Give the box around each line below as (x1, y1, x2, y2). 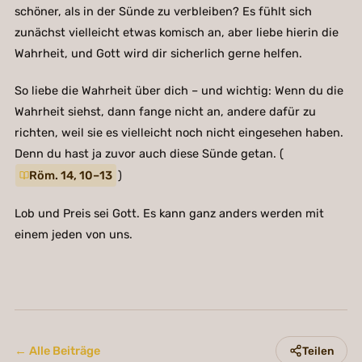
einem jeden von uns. (14, 227, 133, 242)
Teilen (302, 343, 335, 357)
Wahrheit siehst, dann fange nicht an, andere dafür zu (14, 103, 316, 119)
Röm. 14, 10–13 (29, 167, 113, 183)
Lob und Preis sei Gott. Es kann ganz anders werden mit (14, 206, 324, 221)
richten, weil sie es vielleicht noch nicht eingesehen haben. (14, 124, 343, 140)
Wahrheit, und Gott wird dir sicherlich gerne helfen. (14, 45, 302, 61)
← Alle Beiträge (14, 343, 100, 358)
